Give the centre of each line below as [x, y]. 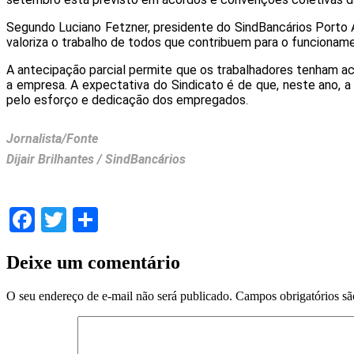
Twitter [103, 220]
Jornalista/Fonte [52, 139]
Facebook [84, 220]
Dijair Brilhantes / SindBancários [96, 159]
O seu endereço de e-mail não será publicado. [119, 296]
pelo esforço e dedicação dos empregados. [127, 100]
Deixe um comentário [93, 262]
